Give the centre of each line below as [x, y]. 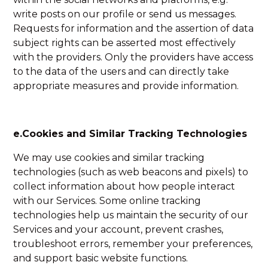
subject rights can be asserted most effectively [125, 43]
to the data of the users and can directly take [121, 71]
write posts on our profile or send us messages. [125, 14]
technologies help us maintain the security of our [131, 215]
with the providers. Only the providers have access [133, 57]
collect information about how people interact [124, 186]
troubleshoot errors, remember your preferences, [133, 244]
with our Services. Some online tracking [107, 201]
